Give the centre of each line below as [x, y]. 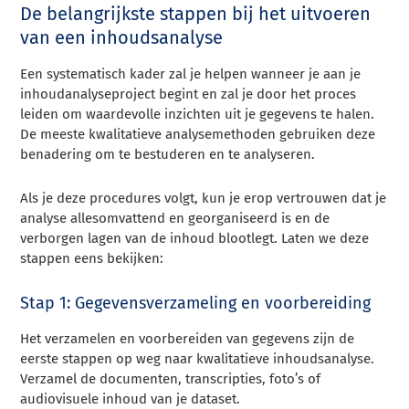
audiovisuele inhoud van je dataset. [131, 399]
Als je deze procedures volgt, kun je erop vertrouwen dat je [204, 198]
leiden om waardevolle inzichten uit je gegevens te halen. [198, 114]
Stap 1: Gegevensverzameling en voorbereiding [196, 303]
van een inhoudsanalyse [122, 37]
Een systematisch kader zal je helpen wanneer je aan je [191, 73]
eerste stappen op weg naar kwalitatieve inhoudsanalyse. [198, 358]
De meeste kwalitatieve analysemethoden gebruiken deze [198, 134]
